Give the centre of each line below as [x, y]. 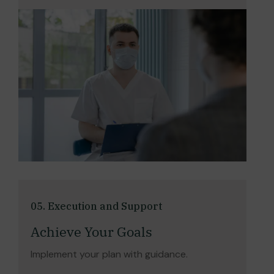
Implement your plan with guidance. [109, 254]
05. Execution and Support [96, 206]
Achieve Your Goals [91, 231]
